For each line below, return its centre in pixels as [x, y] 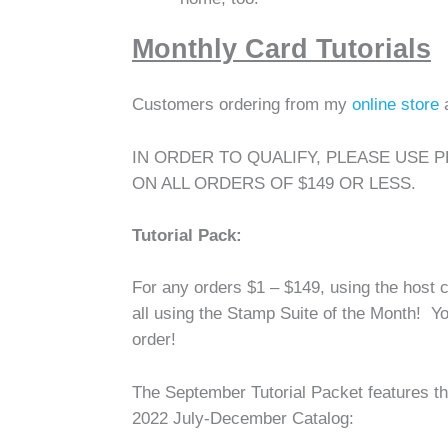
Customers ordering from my [242, 104]
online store [398, 104]
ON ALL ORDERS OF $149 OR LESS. [274, 182]
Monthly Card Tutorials [281, 48]
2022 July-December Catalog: [243, 417]
